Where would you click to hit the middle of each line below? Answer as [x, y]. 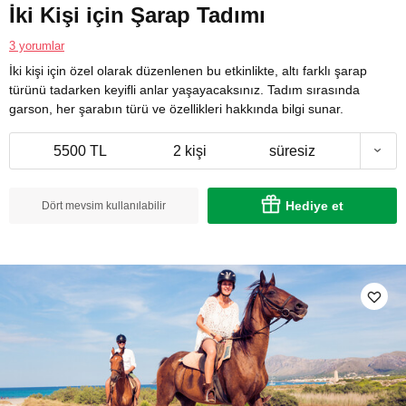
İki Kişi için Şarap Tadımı [137, 14]
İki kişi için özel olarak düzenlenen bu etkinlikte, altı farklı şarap [188, 70]
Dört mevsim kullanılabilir [104, 205]
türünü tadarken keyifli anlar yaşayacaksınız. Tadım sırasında [184, 89]
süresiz [292, 150]
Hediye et [314, 205]
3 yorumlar [37, 45]
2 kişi [189, 150]
